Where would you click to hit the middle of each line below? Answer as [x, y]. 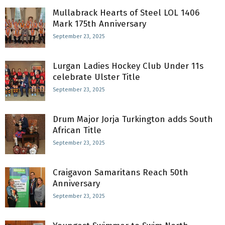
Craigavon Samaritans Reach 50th [121, 173]
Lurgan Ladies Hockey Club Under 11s [128, 66]
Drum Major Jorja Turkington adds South [133, 119]
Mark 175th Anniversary [99, 24]
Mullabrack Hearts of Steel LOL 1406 [126, 13]
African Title [77, 130]
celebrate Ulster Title [96, 77]
